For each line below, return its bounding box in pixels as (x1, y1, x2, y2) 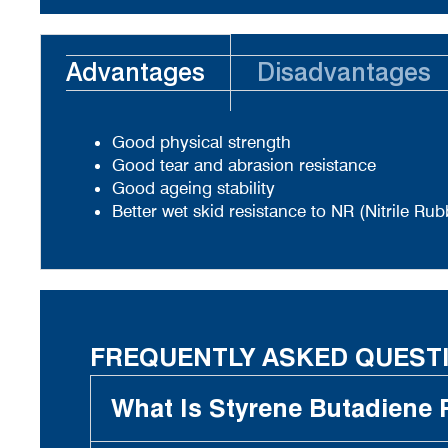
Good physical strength (112, 132, 291, 152)
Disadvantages (257, 57, 431, 87)
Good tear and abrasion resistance (112, 155, 376, 175)
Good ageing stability (112, 178, 275, 198)
